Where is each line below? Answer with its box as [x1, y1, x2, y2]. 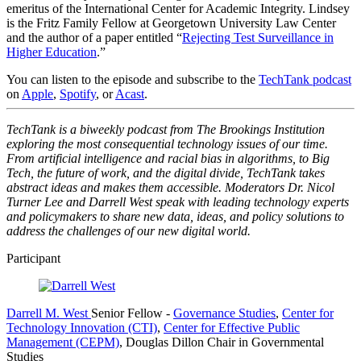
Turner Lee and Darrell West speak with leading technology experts [6, 195, 349, 210]
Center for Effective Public [164, 321, 300, 335]
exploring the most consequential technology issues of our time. [6, 137, 328, 151]
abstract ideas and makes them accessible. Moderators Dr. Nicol [6, 180, 334, 195]
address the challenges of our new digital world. [6, 224, 251, 239]
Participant [6, 251, 60, 266]
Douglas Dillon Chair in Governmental [126, 335, 324, 350]
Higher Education [6, 45, 97, 60]
